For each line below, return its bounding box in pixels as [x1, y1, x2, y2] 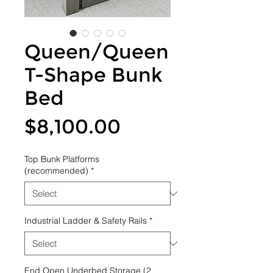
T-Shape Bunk [24, 63, 163, 87]
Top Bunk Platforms [24, 154, 99, 165]
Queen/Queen [24, 40, 169, 63]
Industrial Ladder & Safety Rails [24, 215, 147, 226]
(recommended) [24, 165, 88, 176]
